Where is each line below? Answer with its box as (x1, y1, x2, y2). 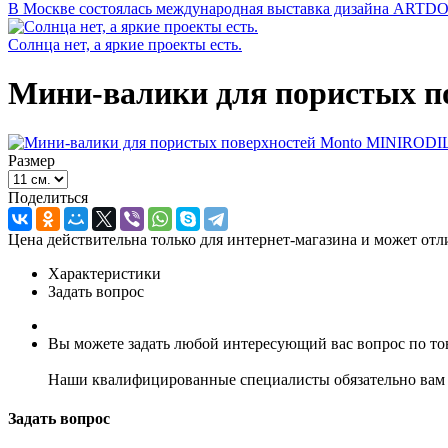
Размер (8, 151, 55, 169)
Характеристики (48, 264, 161, 282)
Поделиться (8, 188, 88, 206)
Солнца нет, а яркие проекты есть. (8, 36, 242, 53)
